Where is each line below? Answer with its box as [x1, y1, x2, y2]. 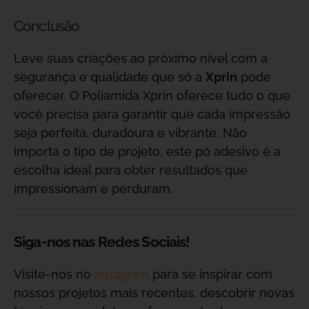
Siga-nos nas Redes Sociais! [14, 233, 190, 250]
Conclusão [14, 17, 80, 34]
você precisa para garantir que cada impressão [14, 107, 290, 121]
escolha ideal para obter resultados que [14, 163, 248, 177]
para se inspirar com [149, 267, 272, 281]
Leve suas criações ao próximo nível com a [14, 51, 268, 66]
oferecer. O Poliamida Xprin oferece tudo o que [14, 88, 290, 103]
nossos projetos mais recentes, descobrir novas [14, 286, 295, 300]
